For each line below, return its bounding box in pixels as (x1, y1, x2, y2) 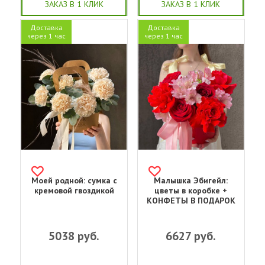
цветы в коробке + (154, 185, 228, 196)
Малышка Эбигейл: (154, 174, 228, 186)
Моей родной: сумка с (31, 174, 117, 186)
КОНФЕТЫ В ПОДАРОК (146, 195, 235, 206)
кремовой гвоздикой (34, 185, 114, 196)
